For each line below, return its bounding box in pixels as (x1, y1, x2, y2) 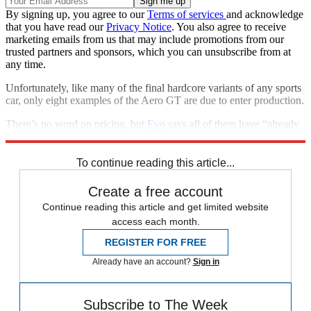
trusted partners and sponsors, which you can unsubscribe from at (6, 45, 291, 58)
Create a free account (88, 183, 223, 199)
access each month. (111, 215, 200, 227)
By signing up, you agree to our (6, 8, 147, 20)
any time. (6, 58, 46, 70)
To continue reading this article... (76, 156, 235, 169)
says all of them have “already (165, 117, 299, 130)
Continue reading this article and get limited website (42, 201, 269, 212)
